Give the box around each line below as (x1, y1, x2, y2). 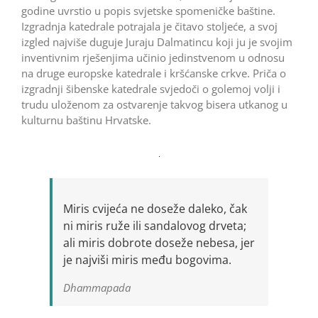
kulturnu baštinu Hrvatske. (21, 112, 151, 127)
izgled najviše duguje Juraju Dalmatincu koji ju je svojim (21, 34, 292, 49)
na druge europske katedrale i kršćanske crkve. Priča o (21, 65, 286, 80)
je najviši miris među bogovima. (62, 251, 231, 268)
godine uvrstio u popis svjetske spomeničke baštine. (21, 3, 275, 18)
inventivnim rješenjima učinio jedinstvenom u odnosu (21, 50, 285, 65)
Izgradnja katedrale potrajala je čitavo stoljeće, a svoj (21, 18, 278, 33)
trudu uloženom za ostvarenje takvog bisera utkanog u (21, 97, 287, 111)
